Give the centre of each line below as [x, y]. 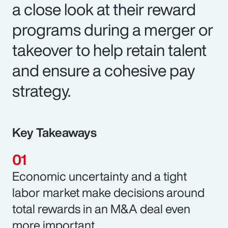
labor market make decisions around [108, 192]
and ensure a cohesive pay [104, 70]
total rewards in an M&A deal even [101, 208]
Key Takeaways [54, 132]
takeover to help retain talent [109, 50]
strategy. [41, 90]
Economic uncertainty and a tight [99, 176]
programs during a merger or [113, 29]
